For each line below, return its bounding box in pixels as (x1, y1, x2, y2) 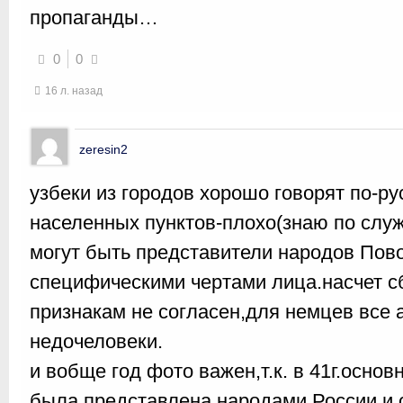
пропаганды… (30, 6, 158, 29)
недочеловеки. (30, 330, 163, 353)
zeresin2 (79, 142, 128, 157)
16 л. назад (45, 85, 103, 97)
